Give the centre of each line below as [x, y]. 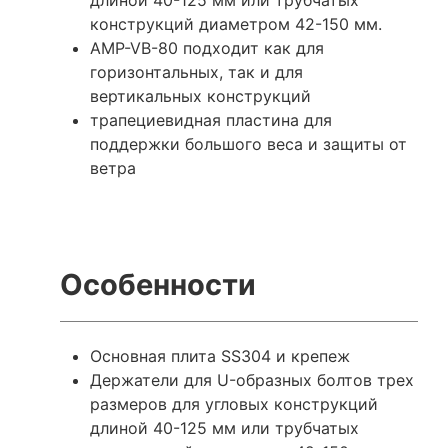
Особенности [158, 284]
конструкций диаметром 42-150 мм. [236, 23]
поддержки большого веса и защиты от [248, 143]
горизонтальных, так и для [196, 71]
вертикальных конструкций [200, 95]
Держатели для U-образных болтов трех [252, 379]
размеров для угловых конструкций [234, 403]
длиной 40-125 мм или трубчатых [224, 427]
